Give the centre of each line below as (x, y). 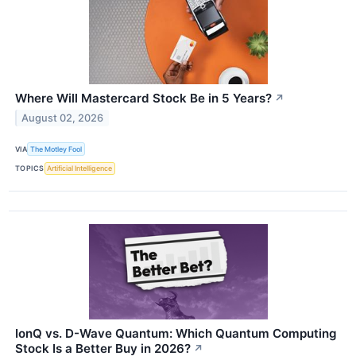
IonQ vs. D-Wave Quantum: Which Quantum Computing (176, 333)
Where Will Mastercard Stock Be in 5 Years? (143, 99)
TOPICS (30, 168)
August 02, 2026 (63, 118)
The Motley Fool (56, 149)
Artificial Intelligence (80, 168)
